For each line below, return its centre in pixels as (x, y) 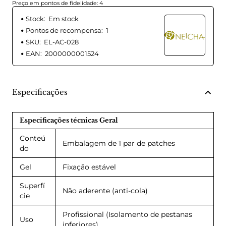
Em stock (64, 19)
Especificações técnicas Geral (69, 121)
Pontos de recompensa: (64, 31)
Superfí (32, 186)
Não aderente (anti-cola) (105, 191)
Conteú (33, 138)
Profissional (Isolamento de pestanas (127, 215)
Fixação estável (89, 167)
